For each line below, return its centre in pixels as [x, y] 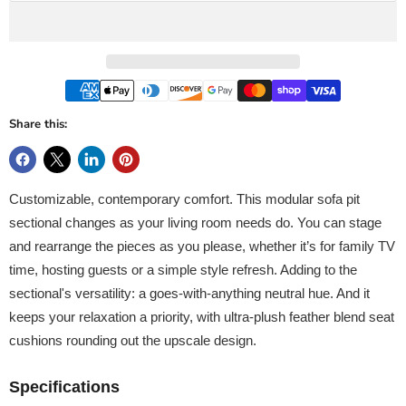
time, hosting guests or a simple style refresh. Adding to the [183, 269]
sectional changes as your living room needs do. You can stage [195, 222]
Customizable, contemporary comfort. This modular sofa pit [184, 198]
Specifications [64, 387]
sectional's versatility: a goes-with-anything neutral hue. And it [189, 293]
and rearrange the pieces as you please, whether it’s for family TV [202, 246]
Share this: [38, 124]
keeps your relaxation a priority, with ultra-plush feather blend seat [202, 316]
